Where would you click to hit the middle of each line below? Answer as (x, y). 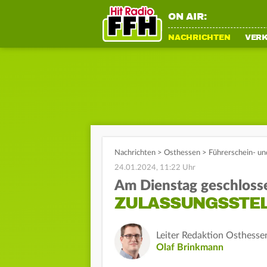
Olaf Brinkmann (190, 247)
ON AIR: (187, 17)
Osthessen (182, 153)
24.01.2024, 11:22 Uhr (155, 168)
